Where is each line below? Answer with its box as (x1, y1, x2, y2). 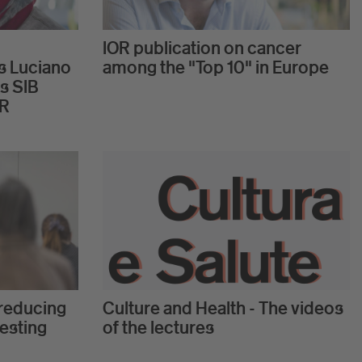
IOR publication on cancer (103, 37, 301, 59)
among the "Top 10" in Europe (103, 57, 329, 78)
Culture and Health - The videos (103, 297, 343, 319)
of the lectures (103, 317, 214, 339)
